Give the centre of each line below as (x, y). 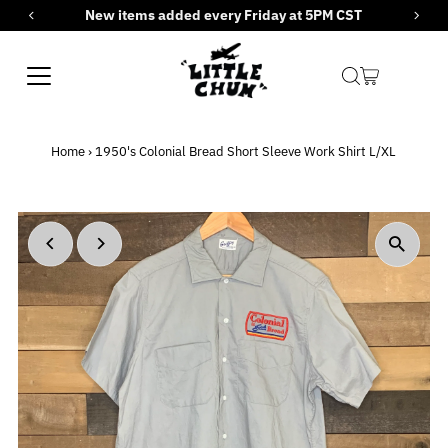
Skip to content (66, 24)
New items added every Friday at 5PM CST (224, 15)
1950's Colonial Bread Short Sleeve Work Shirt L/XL (246, 151)
